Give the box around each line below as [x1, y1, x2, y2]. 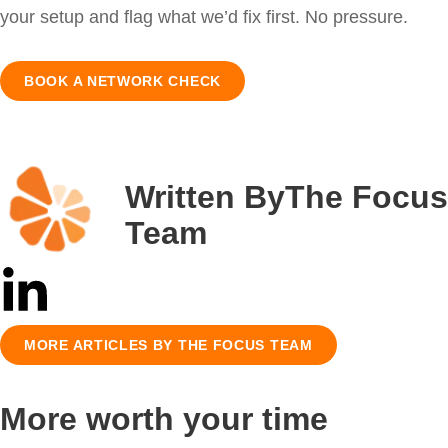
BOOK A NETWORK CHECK [24, 73, 221, 90]
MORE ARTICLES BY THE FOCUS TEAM [24, 337, 313, 354]
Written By [125, 178, 285, 215]
